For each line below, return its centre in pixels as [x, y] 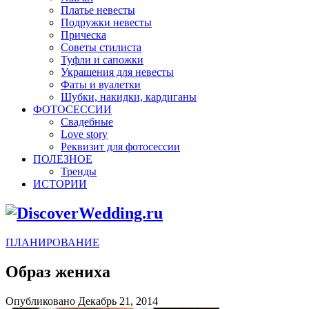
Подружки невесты [106, 22]
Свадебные [87, 122]
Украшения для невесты [117, 72]
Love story [84, 134]
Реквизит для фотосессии [120, 147]
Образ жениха [58, 271]
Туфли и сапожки [102, 60]
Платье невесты [98, 10]
